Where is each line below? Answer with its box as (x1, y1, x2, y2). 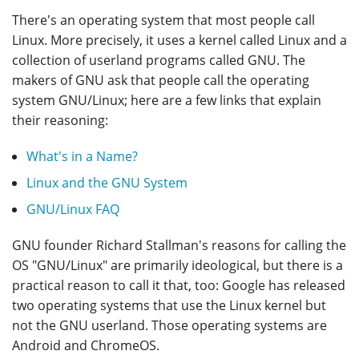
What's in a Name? (26, 147, 138, 166)
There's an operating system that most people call (12, 11, 315, 30)
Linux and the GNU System (26, 174, 188, 192)
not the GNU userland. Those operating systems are (12, 317, 327, 335)
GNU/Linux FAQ (26, 200, 119, 219)
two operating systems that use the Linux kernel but (12, 296, 326, 315)
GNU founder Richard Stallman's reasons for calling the (12, 236, 346, 255)
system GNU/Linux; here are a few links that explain (12, 91, 321, 110)
